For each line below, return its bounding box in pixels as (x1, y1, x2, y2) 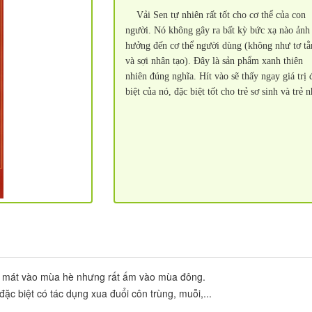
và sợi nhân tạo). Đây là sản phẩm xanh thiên (125, 56, 304, 66)
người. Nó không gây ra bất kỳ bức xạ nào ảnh (125, 25, 311, 36)
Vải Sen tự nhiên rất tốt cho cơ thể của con (136, 10, 306, 20)
